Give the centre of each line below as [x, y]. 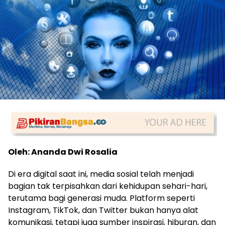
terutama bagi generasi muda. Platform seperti [101, 198]
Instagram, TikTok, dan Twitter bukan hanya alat [103, 210]
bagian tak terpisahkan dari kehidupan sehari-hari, [108, 186]
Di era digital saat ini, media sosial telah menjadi [101, 174]
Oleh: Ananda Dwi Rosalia [63, 152]
